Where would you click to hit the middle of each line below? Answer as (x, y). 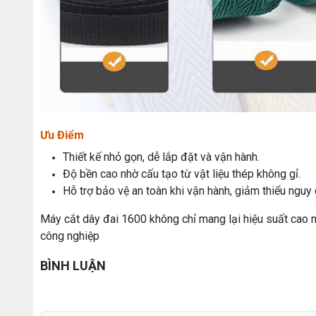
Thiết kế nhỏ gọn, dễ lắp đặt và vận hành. (161, 157)
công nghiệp (70, 236)
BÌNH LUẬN (73, 265)
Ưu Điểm (62, 135)
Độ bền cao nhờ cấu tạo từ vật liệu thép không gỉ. (182, 174)
